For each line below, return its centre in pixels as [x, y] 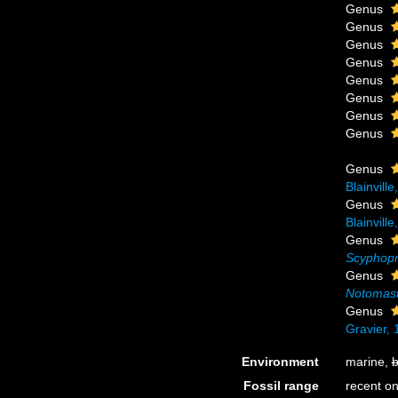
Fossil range [281, 386]
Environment [280, 362]
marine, [368, 362]
